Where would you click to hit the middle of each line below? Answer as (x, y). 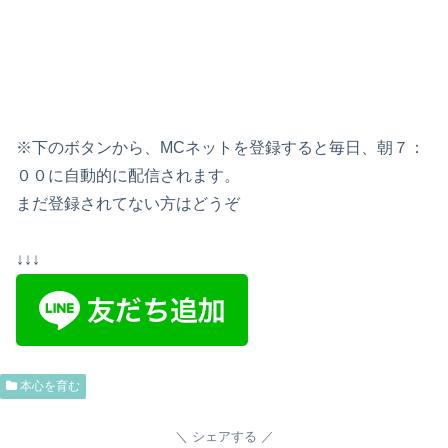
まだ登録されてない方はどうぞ (128, 204)
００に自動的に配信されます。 (128, 176)
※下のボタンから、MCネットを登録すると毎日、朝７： (220, 148)
